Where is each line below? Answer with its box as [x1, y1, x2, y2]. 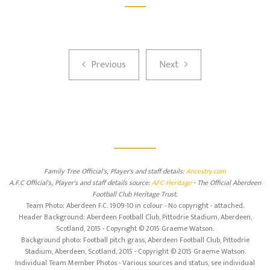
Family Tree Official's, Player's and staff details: [44, 165, 186, 177]
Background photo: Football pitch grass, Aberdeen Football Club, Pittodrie [20, 233, 250, 246]
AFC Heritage [152, 176, 192, 189]
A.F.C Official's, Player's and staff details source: [9, 176, 152, 189]
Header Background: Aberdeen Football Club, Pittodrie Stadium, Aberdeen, [18, 210, 252, 223]
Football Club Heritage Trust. [92, 187, 178, 200]
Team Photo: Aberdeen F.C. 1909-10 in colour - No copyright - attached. [26, 199, 244, 212]
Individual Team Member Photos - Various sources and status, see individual [15, 256, 255, 269]
